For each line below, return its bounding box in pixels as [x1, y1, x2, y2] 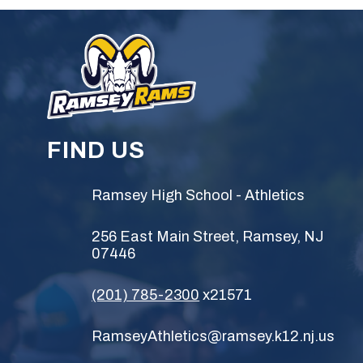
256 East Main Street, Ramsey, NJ [92, 228, 325, 245]
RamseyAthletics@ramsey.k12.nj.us [92, 328, 335, 344]
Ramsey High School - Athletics [92, 187, 305, 203]
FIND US [47, 138, 146, 163]
